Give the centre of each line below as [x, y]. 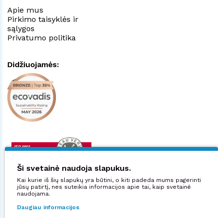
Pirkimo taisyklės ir [43, 19]
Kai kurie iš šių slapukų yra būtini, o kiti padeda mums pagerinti [109, 180]
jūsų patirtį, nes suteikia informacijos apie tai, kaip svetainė [104, 187]
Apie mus [25, 10]
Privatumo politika [42, 37]
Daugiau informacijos [48, 207]
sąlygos [21, 28]
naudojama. [34, 194]
